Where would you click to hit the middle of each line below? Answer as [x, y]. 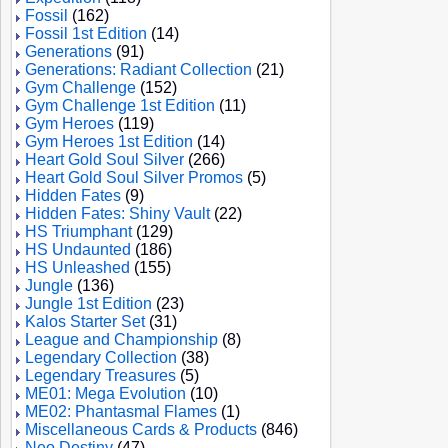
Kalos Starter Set [85, 321]
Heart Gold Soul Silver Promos [134, 177]
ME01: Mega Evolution [105, 393]
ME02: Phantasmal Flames [121, 411]
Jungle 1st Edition [88, 303]
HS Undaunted [78, 249]
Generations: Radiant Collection [138, 69]
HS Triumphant [78, 231]
